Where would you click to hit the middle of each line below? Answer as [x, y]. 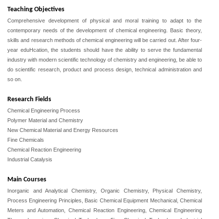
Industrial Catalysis [30, 159]
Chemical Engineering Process [44, 110]
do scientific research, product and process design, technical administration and [105, 69]
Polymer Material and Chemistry [45, 120]
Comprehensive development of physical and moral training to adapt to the [105, 21]
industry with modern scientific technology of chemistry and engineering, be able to [105, 60]
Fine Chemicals [26, 140]
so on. [15, 79]
